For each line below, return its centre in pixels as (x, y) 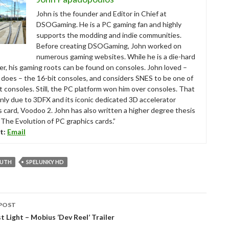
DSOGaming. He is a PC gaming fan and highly (109, 24)
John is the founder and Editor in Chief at (101, 13)
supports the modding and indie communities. (109, 35)
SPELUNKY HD (45, 162)
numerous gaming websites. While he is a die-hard (116, 56)
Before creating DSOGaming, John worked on (109, 45)
